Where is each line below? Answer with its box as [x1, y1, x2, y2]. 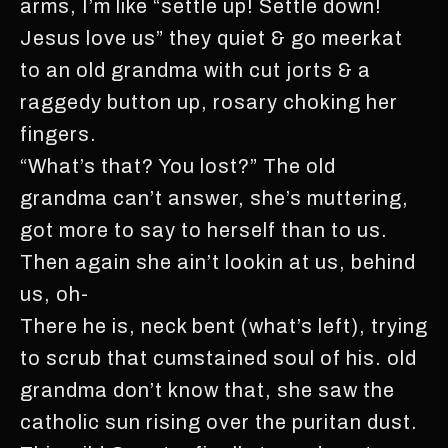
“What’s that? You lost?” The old [20, 155, 336, 177]
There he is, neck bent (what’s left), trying [20, 315, 428, 337]
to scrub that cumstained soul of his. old [20, 347, 417, 369]
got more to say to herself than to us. [20, 219, 388, 241]
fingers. [20, 123, 97, 145]
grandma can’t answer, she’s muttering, [20, 187, 409, 209]
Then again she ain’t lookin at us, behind [20, 251, 416, 273]
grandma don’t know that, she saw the [20, 379, 395, 401]
